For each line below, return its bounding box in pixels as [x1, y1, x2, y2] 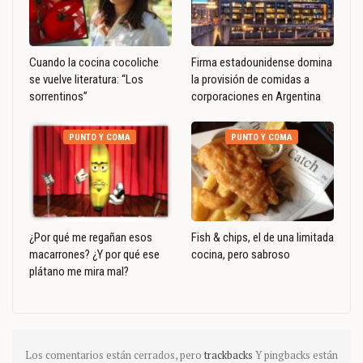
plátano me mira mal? [29, 264, 129, 280]
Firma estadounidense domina [191, 55, 332, 70]
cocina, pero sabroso [191, 247, 290, 263]
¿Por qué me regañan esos [29, 230, 152, 246]
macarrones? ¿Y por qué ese [29, 247, 160, 263]
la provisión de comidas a [191, 72, 310, 88]
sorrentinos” [29, 89, 88, 105]
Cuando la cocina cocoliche [29, 55, 159, 70]
